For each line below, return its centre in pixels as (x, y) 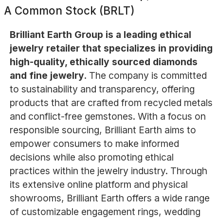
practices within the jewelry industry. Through (108, 171)
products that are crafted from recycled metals (111, 103)
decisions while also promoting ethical (91, 157)
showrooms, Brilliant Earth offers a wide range (109, 198)
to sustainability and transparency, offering (102, 89)
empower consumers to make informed (94, 144)
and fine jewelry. (48, 76)
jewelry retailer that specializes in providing (111, 48)
